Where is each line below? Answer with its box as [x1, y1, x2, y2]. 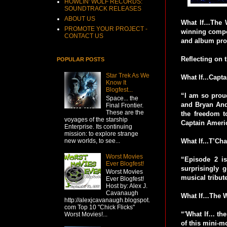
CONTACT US [64, 32, 103, 40]
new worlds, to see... [64, 137, 120, 144]
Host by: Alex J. [105, 182, 147, 190]
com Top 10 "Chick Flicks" [64, 203, 135, 211]
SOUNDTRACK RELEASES [64, 5, 141, 12]
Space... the [105, 94, 138, 102]
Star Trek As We [105, 72, 149, 80]
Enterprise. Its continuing [64, 123, 132, 130]
